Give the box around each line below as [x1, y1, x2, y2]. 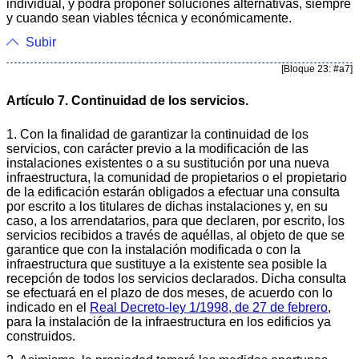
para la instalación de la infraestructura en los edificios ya [6, 314, 331, 329]
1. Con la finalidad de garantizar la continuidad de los [6, 127, 309, 141]
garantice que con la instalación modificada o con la [6, 242, 301, 256]
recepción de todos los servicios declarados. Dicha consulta [6, 271, 346, 285]
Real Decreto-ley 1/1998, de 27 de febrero [90, 300, 328, 314]
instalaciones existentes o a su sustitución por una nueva [6, 155, 329, 170]
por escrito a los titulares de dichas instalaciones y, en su [6, 199, 328, 213]
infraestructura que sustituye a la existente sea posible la [6, 256, 327, 271]
